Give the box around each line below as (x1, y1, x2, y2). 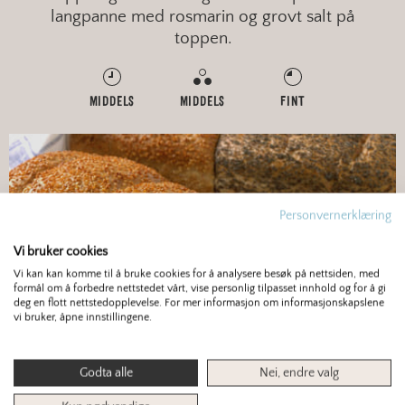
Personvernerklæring (279, 208, 391, 222)
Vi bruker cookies (14, 244, 108, 259)
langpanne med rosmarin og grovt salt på (51, 6, 354, 26)
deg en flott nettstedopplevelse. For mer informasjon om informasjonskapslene (14, 297, 384, 308)
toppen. (174, 28, 231, 48)
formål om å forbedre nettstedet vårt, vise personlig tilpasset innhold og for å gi (14, 282, 386, 294)
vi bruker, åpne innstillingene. (14, 311, 152, 323)
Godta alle (79, 365, 133, 380)
